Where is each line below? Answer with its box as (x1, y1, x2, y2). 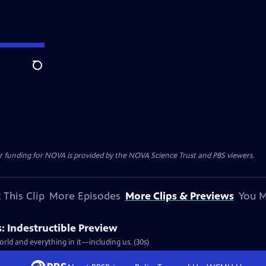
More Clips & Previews (125, 189, 234, 202)
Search (32, 66, 61, 78)
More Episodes (49, 189, 121, 202)
